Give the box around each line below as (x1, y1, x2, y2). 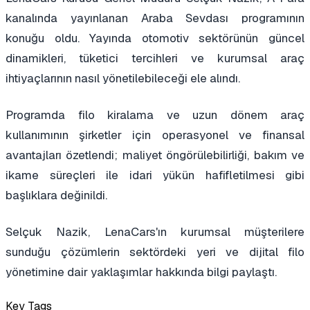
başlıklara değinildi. (6, 187, 107, 203)
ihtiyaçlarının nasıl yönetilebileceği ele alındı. (6, 70, 240, 86)
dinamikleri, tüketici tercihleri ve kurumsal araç (6, 50, 304, 66)
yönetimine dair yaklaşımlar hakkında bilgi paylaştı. (6, 264, 277, 280)
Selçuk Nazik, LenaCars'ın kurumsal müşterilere (6, 224, 304, 239)
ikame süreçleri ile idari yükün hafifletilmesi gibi (6, 167, 304, 183)
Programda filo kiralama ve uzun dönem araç (6, 107, 304, 122)
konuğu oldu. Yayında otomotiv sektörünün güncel (6, 30, 304, 46)
